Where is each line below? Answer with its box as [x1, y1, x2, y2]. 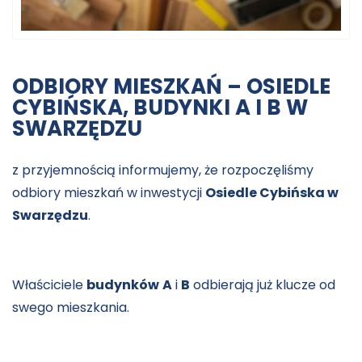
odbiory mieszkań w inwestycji [12, 183, 205, 202]
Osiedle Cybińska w [205, 183, 339, 202]
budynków [86, 275, 159, 294]
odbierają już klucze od [190, 275, 335, 294]
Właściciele [12, 275, 86, 294]
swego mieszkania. [12, 297, 129, 317]
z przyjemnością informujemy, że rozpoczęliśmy [12, 160, 314, 179]
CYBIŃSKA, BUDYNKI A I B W [12, 92, 308, 122]
